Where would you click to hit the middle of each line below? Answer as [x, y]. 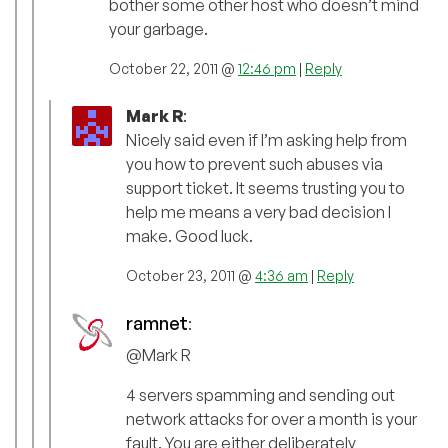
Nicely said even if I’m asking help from [266, 140]
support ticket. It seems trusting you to [265, 188]
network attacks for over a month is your [271, 419]
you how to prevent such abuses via [254, 164]
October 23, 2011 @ [190, 276]
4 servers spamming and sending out [260, 395]
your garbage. [158, 29]
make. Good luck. [189, 236]
